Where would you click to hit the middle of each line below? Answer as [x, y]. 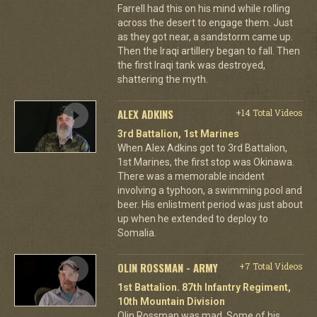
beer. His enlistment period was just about [210, 204]
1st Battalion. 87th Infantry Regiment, [204, 287]
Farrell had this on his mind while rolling [203, 8]
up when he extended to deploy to [192, 218]
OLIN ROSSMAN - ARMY [167, 267]
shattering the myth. [162, 79]
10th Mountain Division [171, 301]
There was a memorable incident [191, 176]
